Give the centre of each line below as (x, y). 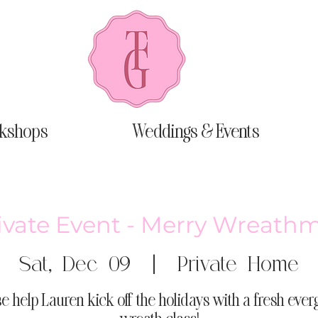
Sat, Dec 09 (75, 263)
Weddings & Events (196, 132)
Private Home (238, 263)
